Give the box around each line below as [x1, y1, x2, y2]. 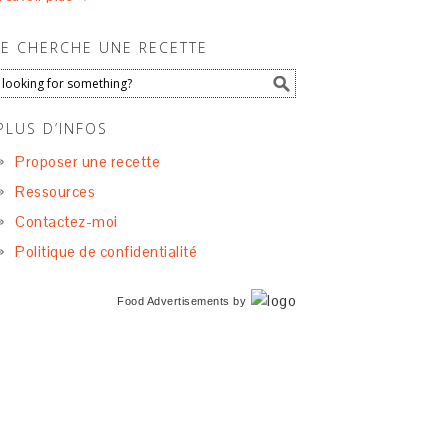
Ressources [15, 182, 95, 201]
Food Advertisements [117, 295, 230, 307]
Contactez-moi [15, 212, 118, 231]
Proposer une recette [15, 152, 160, 171]
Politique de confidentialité [15, 242, 197, 261]
